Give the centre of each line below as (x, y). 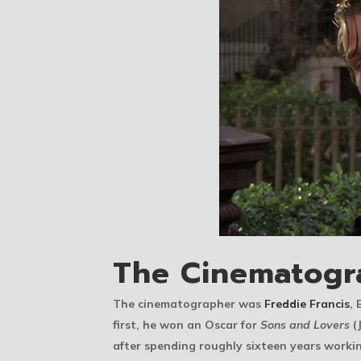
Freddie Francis (307, 304)
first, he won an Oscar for (187, 325)
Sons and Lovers (305, 325)
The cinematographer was (189, 304)
